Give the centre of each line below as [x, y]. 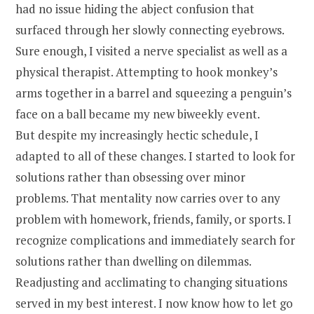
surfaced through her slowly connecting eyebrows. [150, 30]
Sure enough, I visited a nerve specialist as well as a [151, 51]
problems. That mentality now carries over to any [148, 198]
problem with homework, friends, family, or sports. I [153, 219]
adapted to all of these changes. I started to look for [155, 156]
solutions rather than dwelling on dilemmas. [133, 261]
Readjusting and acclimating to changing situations [151, 282]
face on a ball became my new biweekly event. [139, 114]
